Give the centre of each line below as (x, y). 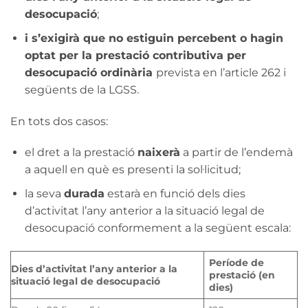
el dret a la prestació (81, 153)
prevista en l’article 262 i (221, 72)
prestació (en (242, 275)
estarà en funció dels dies (175, 194)
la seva (44, 194)
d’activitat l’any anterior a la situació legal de (144, 211)
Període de (237, 262)
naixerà (158, 153)
